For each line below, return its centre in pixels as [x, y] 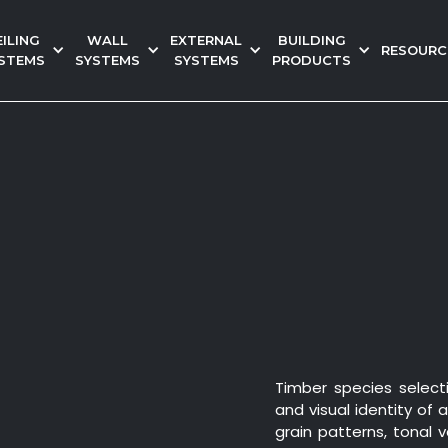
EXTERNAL [206, 40]
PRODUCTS [312, 60]
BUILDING [311, 40]
